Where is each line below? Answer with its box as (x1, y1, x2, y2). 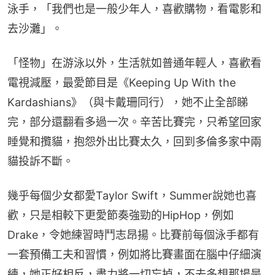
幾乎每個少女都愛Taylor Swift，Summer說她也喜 (7, 189, 257, 203)
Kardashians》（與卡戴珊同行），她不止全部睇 (7, 96, 248, 109)
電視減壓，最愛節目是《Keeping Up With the (7, 76, 236, 90)
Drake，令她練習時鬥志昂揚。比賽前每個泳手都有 (7, 228, 259, 242)
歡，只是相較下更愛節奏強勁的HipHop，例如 (7, 209, 234, 222)
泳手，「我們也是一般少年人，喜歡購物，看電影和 (7, 2, 261, 16)
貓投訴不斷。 (7, 155, 74, 168)
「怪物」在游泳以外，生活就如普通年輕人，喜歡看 (7, 56, 261, 70)
